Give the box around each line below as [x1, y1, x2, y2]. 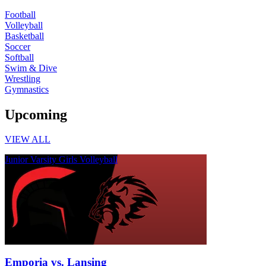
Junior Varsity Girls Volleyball [5, 154, 118, 165]
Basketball [5, 30, 44, 41]
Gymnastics [5, 84, 49, 94]
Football [5, 9, 36, 20]
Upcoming [5, 106, 67, 122]
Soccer [5, 41, 30, 52]
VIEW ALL [5, 134, 50, 145]
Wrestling [5, 73, 40, 84]
